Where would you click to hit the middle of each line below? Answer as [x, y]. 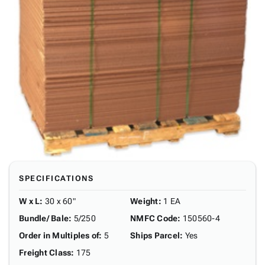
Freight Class [45, 253]
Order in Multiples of [59, 235]
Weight [144, 201]
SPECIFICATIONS [56, 178]
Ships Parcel [155, 235]
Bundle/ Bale [44, 218]
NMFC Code [154, 218]
